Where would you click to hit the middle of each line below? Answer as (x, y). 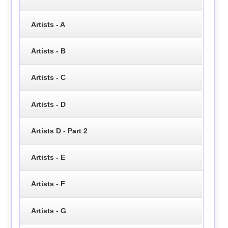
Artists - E (48, 158)
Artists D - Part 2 (59, 131)
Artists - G (48, 210)
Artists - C (48, 78)
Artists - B (48, 51)
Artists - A (48, 24)
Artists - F (48, 184)
